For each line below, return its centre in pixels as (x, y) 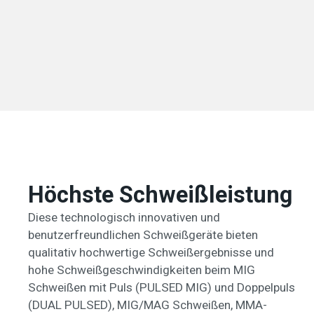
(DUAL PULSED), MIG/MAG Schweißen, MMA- (148, 305)
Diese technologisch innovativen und (124, 217)
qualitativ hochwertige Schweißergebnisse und (151, 252)
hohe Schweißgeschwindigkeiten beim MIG (142, 270)
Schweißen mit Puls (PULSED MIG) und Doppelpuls (162, 287)
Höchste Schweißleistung (160, 195)
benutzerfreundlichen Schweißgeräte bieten (143, 235)
